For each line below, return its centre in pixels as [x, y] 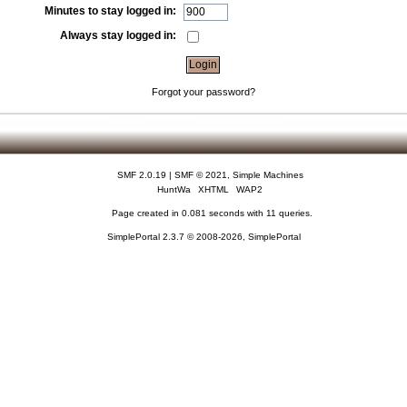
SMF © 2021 [200, 175]
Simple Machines [268, 175]
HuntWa [174, 190]
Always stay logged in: [119, 35]
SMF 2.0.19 [141, 175]
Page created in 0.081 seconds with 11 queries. [213, 213]
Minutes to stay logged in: [111, 11]
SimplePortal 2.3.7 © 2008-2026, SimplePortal [203, 237]
